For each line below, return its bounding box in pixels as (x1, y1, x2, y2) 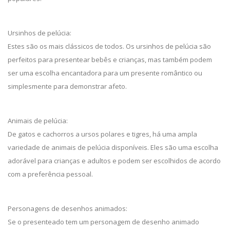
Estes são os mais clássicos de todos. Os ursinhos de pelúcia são (8, 42, 211, 51)
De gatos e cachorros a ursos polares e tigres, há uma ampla (8, 129, 197, 139)
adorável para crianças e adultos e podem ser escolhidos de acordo (8, 156, 221, 165)
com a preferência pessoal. (8, 169, 93, 179)
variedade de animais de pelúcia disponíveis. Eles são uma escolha (8, 143, 218, 152)
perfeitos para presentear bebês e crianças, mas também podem (8, 55, 212, 64)
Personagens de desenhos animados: (8, 204, 129, 213)
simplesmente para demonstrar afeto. (8, 82, 127, 91)
